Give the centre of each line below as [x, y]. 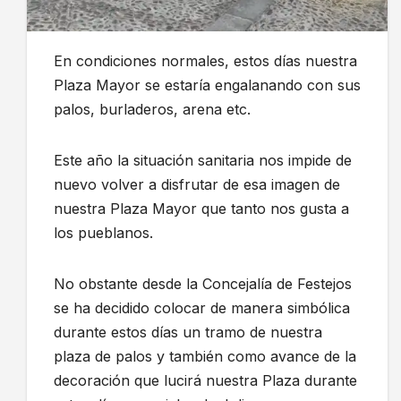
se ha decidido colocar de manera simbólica [202, 308]
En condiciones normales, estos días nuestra [205, 61]
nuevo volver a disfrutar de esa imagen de [197, 185]
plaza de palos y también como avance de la [205, 357]
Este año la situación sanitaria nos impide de [203, 161]
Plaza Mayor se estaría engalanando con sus [207, 85]
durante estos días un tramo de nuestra [188, 333]
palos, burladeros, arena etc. [152, 110]
